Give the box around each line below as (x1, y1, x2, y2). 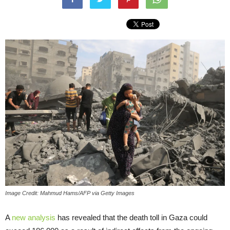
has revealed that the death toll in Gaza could (55, 213, 207, 222)
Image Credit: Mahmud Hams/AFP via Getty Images (5, 190, 135, 197)
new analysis (10, 213, 55, 222)
